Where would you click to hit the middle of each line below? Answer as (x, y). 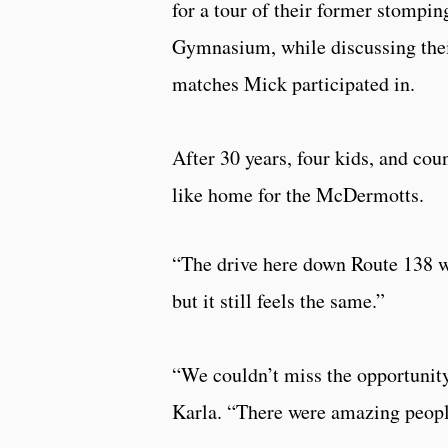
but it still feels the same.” (278, 300)
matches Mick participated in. (293, 83)
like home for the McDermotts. (298, 194)
